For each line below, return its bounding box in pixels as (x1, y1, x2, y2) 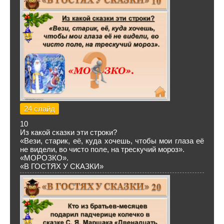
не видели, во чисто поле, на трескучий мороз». (20, 145, 184, 153)
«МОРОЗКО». (20, 153, 68, 162)
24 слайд (24, 104, 55, 113)
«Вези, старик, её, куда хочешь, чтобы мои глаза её (20, 136, 204, 145)
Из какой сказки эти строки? (20, 128, 117, 136)
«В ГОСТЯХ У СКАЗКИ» (20, 162, 103, 170)
